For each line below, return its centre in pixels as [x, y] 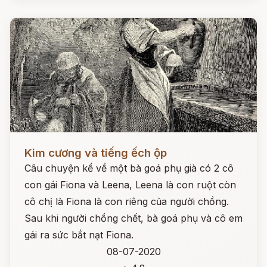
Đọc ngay [32, 144]
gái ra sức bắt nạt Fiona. [79, 235]
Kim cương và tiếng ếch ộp [96, 153]
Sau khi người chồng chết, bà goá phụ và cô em [133, 218]
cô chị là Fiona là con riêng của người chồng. [127, 201]
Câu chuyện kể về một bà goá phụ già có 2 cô [129, 168]
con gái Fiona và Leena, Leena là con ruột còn [130, 185]
